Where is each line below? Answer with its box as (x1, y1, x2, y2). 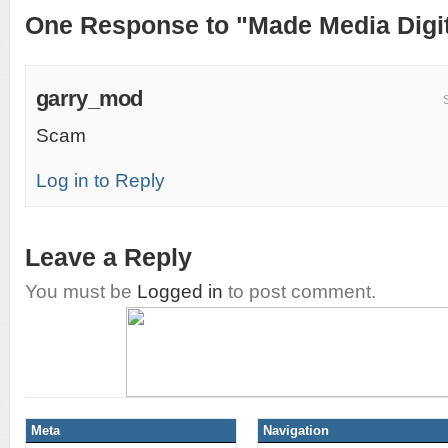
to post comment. (223, 280, 376, 302)
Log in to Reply (36, 169, 165, 191)
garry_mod (36, 85, 143, 111)
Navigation (263, 422, 329, 438)
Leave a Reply (25, 242, 192, 271)
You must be (25, 280, 137, 302)
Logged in (137, 280, 223, 302)
